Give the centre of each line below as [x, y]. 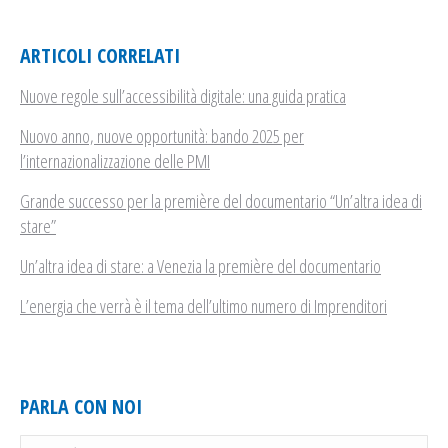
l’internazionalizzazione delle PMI [115, 161]
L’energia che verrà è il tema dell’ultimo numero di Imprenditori [203, 306]
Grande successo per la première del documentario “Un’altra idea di [221, 201]
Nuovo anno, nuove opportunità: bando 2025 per [162, 136]
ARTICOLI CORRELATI [100, 56]
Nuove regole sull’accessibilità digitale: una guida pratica [183, 96]
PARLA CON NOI [81, 407]
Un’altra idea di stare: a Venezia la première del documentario [200, 266]
